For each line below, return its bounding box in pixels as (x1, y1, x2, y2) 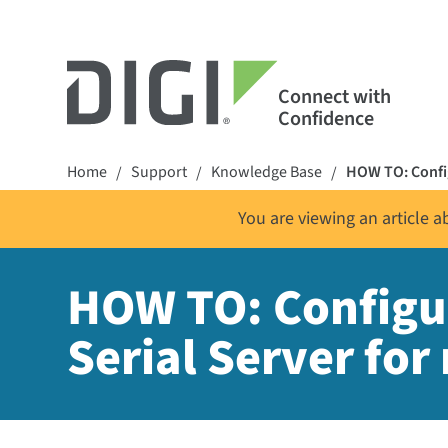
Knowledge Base (211, 161, 323, 183)
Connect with (277, 82, 391, 111)
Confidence (277, 104, 374, 133)
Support (131, 161, 188, 183)
